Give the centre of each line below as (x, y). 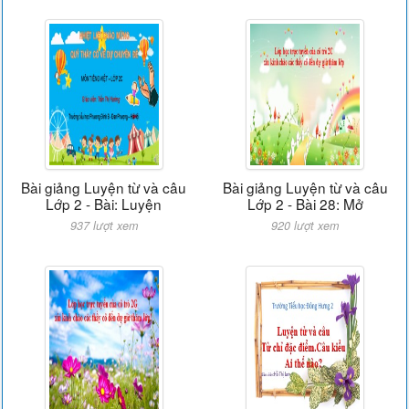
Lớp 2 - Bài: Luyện (104, 204)
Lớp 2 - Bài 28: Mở (305, 204)
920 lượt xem (305, 225)
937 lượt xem (104, 225)
